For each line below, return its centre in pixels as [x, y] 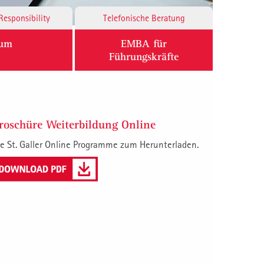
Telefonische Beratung [144, 18]
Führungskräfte [144, 57]
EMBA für [144, 44]
